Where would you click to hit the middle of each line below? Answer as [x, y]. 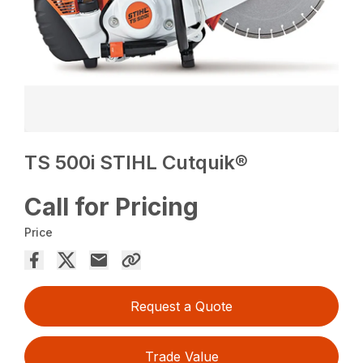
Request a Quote [181, 307]
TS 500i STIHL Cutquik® [137, 163]
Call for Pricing [112, 207]
